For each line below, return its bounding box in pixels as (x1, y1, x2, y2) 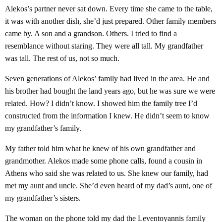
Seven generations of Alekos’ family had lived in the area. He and (5, 74, 210, 83)
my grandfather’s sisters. (5, 194, 81, 202)
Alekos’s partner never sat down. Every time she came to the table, (5, 4, 213, 13)
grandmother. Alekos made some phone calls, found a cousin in (5, 157, 202, 165)
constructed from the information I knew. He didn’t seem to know (5, 111, 210, 120)
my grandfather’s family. (5, 124, 81, 132)
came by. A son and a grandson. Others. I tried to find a (5, 29, 177, 38)
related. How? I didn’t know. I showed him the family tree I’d (5, 99, 197, 108)
